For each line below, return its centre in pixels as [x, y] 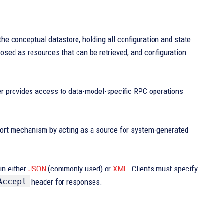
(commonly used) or [79, 169]
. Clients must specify [163, 169]
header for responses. [66, 182]
